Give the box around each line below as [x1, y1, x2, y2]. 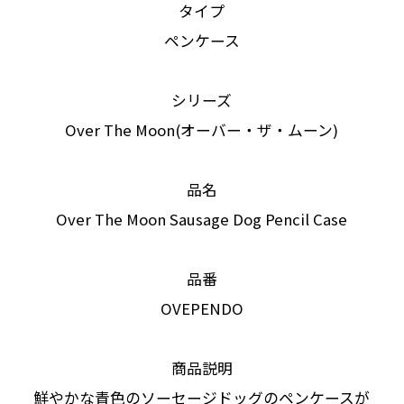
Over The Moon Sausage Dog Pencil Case [56, 207, 348, 230]
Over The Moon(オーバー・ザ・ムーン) [65, 118, 339, 141]
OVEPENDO [160, 297, 243, 319]
